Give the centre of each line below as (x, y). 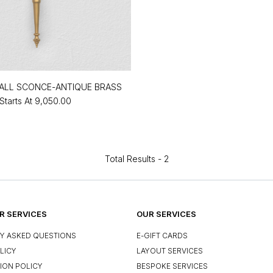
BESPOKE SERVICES (172, 266)
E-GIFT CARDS (162, 236)
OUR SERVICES (166, 214)
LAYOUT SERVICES (170, 251)
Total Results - (134, 158)
